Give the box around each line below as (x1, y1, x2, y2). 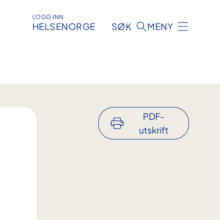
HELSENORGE (32, 21, 96, 32)
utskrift (138, 124, 168, 136)
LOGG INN (32, 13, 64, 21)
